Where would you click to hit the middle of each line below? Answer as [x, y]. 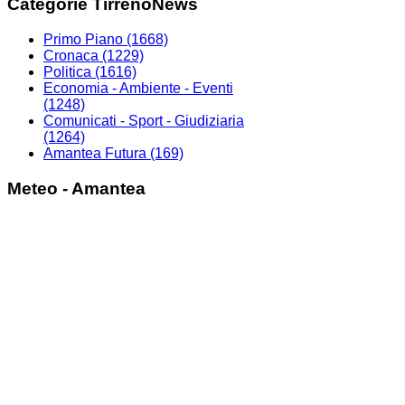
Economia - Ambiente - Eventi [138, 89]
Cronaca [71, 56]
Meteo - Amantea [76, 188]
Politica [67, 72]
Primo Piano [83, 40]
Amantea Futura [95, 154]
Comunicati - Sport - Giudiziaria [144, 121]
